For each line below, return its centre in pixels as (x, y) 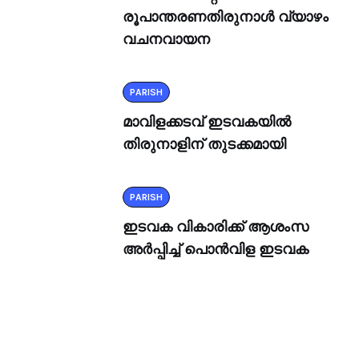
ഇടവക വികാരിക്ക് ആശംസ (216, 227)
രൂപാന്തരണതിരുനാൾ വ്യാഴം (226, 17)
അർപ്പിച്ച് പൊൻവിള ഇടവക (216, 249)
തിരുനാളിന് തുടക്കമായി (204, 144)
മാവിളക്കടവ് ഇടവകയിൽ (207, 122)
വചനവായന (166, 39)
